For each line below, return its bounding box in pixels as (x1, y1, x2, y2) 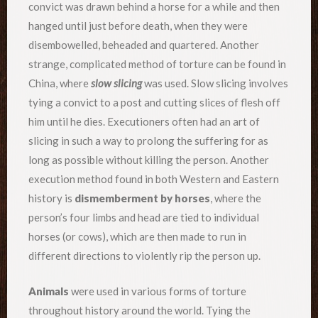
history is (28, 192, 75, 205)
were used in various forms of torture (69, 284, 246, 297)
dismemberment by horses (75, 192, 210, 205)
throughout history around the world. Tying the (28, 303, 251, 317)
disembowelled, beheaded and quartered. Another (28, 38, 259, 52)
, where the (210, 192, 261, 205)
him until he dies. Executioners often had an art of (28, 115, 260, 128)
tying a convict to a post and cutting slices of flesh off (28, 96, 280, 109)
